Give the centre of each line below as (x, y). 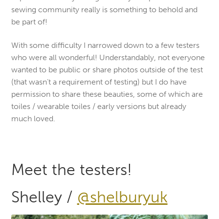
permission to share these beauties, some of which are (107, 94)
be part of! (29, 22)
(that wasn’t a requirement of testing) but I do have (99, 82)
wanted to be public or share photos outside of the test (107, 69)
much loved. (33, 118)
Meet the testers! (71, 170)
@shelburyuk (122, 197)
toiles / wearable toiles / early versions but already (99, 106)
